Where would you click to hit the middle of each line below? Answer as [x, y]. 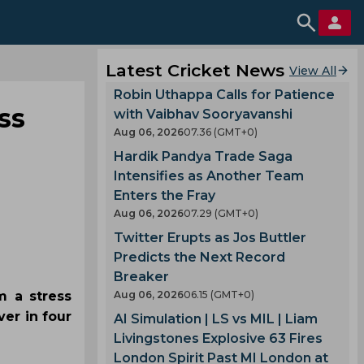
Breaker [141, 277]
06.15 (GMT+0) [219, 295]
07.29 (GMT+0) [221, 213]
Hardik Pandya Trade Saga [203, 156]
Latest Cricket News [195, 70]
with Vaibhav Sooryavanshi [203, 114]
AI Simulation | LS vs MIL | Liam [216, 319]
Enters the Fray [165, 195]
